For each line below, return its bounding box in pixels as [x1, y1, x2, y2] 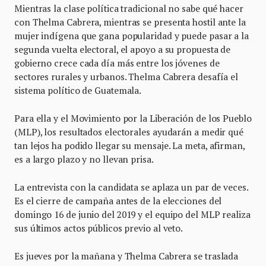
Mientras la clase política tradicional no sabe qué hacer [14, 2, 243, 14]
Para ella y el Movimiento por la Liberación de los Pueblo [14, 112, 252, 124]
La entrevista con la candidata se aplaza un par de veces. [14, 180, 248, 193]
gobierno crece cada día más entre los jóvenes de [14, 56, 220, 69]
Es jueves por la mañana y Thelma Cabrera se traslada [14, 249, 239, 262]
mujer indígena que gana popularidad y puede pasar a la [14, 29, 249, 42]
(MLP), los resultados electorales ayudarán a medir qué [14, 125, 243, 138]
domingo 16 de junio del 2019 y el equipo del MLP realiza [14, 208, 251, 220]
